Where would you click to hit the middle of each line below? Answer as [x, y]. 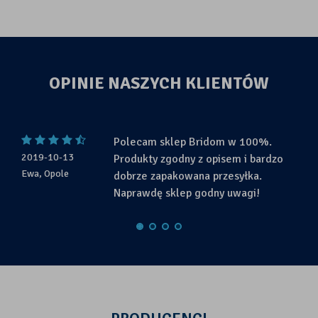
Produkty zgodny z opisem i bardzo [198, 159]
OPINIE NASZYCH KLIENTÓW [159, 83]
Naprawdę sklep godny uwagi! [187, 193]
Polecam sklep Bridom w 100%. [193, 142]
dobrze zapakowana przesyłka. [188, 176]
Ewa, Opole [45, 174]
